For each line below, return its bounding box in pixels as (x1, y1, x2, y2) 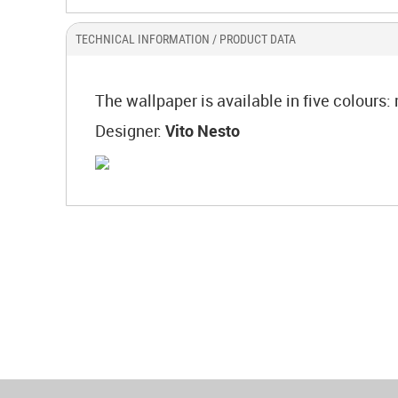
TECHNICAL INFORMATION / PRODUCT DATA (76, 32, 296, 46)
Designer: (95, 120, 165, 141)
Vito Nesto (165, 120, 240, 141)
